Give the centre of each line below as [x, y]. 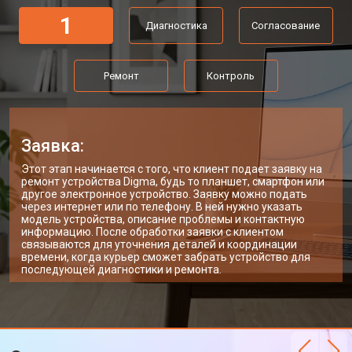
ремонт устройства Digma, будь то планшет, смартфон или [173, 181]
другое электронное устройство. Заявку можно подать [164, 194]
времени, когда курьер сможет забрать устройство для [166, 257]
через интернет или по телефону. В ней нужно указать [162, 207]
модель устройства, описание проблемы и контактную [163, 219]
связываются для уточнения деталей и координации [159, 244]
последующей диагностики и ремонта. [121, 269]
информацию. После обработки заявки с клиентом [152, 232]
